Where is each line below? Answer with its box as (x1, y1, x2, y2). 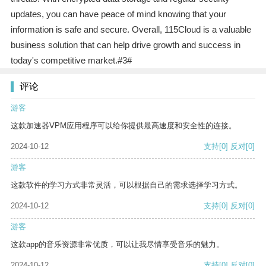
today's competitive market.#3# (10, 55, 132, 66)
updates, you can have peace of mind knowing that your (10, 9, 226, 20)
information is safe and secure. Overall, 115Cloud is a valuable (10, 24, 251, 35)
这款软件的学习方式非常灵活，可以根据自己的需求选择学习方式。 (11, 180, 242, 190)
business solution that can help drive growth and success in (10, 40, 240, 50)
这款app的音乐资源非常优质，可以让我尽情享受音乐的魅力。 (11, 240, 224, 249)
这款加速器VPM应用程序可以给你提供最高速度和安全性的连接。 (11, 121, 236, 131)
